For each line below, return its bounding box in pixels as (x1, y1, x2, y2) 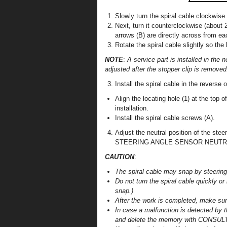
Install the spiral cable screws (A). (115, 114, 215, 122)
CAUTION (105, 153, 134, 161)
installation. (115, 104, 148, 112)
